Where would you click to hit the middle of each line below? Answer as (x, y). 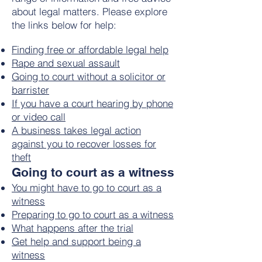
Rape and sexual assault (66, 63)
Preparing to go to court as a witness (93, 214)
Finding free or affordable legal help (90, 49)
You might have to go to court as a (87, 187)
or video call (39, 117)
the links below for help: (64, 25)
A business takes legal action (76, 130)
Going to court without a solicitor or (89, 76)
